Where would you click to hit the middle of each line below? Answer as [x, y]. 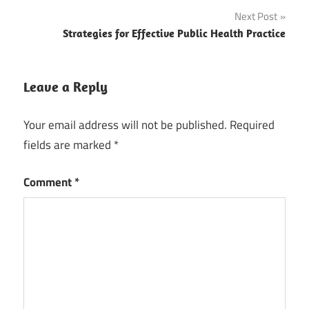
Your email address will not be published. [125, 124]
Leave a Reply [66, 87]
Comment [49, 182]
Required [252, 124]
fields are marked [69, 144]
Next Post [256, 17]
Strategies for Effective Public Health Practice [174, 33]
